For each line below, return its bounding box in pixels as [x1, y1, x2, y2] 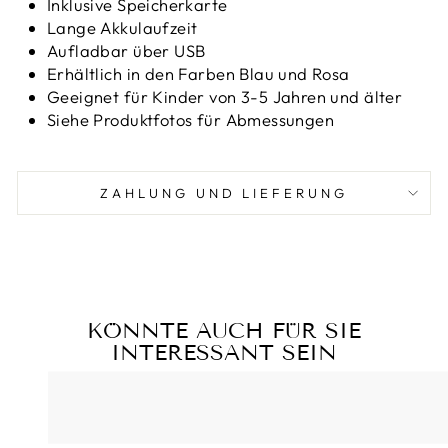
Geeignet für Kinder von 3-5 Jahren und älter [47, 85, 403, 107]
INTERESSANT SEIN [111, 338, 337, 366]
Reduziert [117, 397, 170, 413]
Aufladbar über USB [47, 39, 206, 61]
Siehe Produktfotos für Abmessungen [47, 108, 335, 130]
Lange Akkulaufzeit [47, 16, 198, 38]
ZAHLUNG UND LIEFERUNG [99, 184, 349, 201]
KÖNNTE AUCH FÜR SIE [87, 316, 361, 344]
